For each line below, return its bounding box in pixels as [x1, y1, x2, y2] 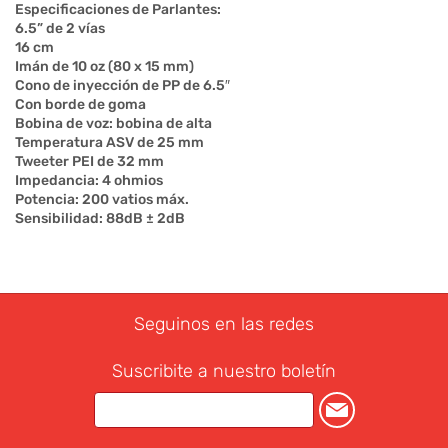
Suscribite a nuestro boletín [112, 360, 336, 383]
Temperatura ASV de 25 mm [15, 134, 204, 152]
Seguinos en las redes [134, 313, 314, 336]
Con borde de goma [15, 96, 146, 114]
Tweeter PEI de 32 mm [15, 153, 164, 171]
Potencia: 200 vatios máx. [15, 191, 189, 209]
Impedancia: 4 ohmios [15, 172, 163, 190]
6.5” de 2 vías [15, 20, 105, 38]
